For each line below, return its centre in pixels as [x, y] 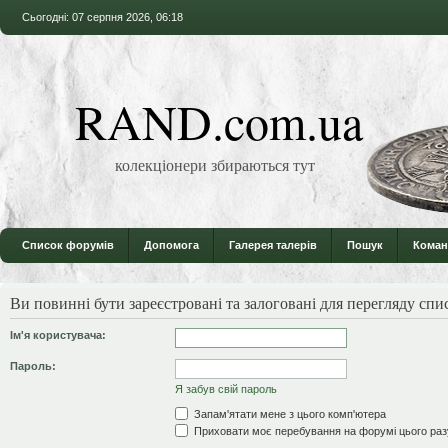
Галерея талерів [273, 245]
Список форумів [68, 245]
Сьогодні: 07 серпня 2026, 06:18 [102, 17]
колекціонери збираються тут [215, 164]
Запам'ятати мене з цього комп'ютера [288, 413]
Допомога [171, 245]
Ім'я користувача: [58, 334]
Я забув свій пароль [226, 388]
